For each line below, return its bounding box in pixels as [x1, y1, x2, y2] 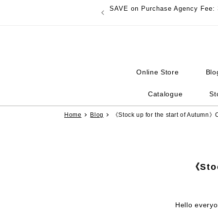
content [14, 11, 41, 19]
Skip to [14, 2, 39, 11]
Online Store [136, 68, 179, 76]
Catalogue [147, 90, 183, 98]
